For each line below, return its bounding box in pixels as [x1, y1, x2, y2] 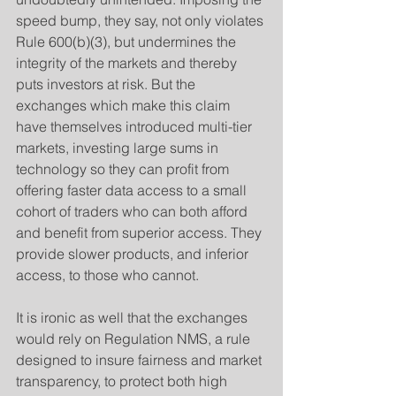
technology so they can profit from [16, 160, 232, 178]
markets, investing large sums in [16, 139, 222, 156]
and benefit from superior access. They [16, 224, 265, 241]
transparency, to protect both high [16, 372, 231, 390]
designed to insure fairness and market [16, 351, 265, 369]
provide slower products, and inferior [16, 245, 252, 263]
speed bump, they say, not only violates [16, 11, 267, 29]
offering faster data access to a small [16, 181, 250, 199]
